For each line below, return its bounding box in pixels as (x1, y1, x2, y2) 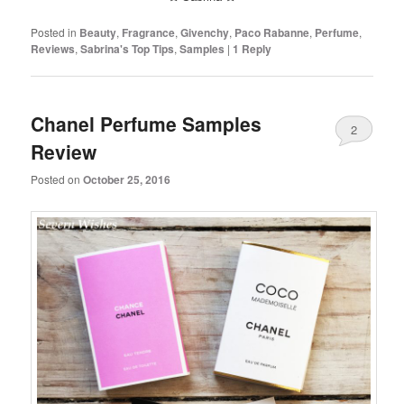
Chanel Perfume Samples (31, 109, 262, 137)
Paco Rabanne (234, 24, 310, 41)
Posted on (31, 170, 84, 187)
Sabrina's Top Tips (80, 41, 175, 58)
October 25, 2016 (83, 170, 171, 188)
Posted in (31, 24, 78, 41)
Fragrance (122, 24, 176, 41)
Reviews (31, 41, 76, 58)
